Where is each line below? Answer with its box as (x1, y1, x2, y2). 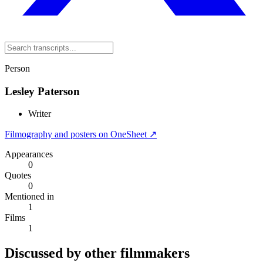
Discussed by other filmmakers (5, 245, 190, 261)
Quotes (5, 170, 31, 181)
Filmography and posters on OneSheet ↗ (5, 129, 157, 140)
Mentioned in (5, 191, 54, 202)
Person (5, 63, 30, 73)
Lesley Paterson (5, 85, 80, 97)
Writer (28, 109, 51, 119)
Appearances (5, 149, 53, 160)
